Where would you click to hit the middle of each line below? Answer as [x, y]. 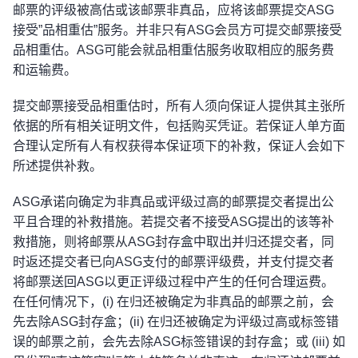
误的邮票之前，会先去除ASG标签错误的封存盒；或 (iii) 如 [179, 342]
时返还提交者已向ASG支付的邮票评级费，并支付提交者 [173, 262]
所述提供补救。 [58, 166]
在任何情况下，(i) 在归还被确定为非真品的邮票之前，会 [173, 302]
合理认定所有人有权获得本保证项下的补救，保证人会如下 [179, 146]
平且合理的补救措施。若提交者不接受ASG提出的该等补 [173, 222]
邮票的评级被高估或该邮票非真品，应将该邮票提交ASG [173, 10]
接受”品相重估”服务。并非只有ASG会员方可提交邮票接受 [177, 30]
